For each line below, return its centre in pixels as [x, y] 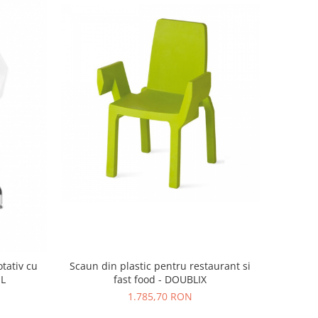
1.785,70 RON [160, 296]
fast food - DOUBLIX [160, 279]
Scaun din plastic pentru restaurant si [160, 265]
